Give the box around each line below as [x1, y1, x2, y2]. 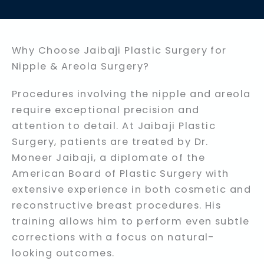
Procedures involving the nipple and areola [12, 87, 251, 101]
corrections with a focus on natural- [12, 230, 215, 245]
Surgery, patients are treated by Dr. [12, 135, 209, 149]
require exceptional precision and [12, 103, 200, 117]
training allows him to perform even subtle [12, 214, 250, 229]
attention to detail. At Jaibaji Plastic [12, 119, 216, 133]
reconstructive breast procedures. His [12, 199, 222, 213]
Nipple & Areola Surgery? [12, 60, 150, 74]
